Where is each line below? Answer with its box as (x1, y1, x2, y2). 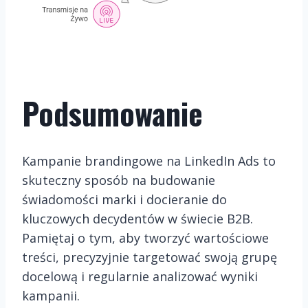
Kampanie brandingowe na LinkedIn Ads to (22, 153, 276, 170)
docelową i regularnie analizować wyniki (22, 268, 258, 285)
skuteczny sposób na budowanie (22, 172, 215, 189)
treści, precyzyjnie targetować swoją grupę (22, 249, 277, 266)
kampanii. (22, 287, 80, 305)
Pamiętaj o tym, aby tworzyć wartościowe (22, 230, 269, 247)
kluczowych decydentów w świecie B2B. (22, 210, 253, 228)
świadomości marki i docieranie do (22, 191, 227, 208)
